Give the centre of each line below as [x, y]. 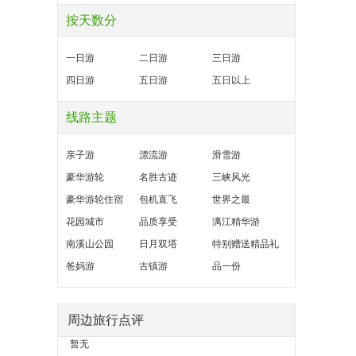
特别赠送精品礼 [246, 244]
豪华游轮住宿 [95, 199]
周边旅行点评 [106, 320]
